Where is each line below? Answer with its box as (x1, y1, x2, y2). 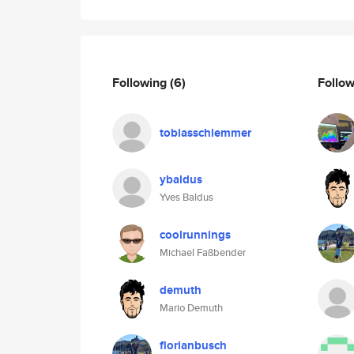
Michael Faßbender (160, 245, 246, 260)
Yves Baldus (160, 190, 213, 205)
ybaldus (160, 171, 202, 188)
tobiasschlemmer (160, 124, 251, 141)
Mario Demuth (160, 300, 223, 315)
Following (112, 73, 170, 92)
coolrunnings (160, 226, 231, 243)
